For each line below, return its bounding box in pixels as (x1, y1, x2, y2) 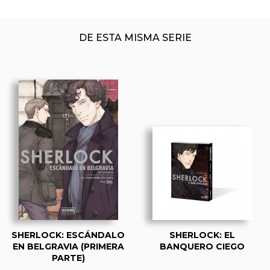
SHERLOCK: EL (169, 229, 235, 240)
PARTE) (51, 252, 85, 263)
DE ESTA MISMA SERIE (78, 31, 192, 43)
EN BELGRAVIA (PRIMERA (12, 240, 124, 252)
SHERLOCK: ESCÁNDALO (11, 229, 125, 240)
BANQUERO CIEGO (159, 240, 245, 252)
